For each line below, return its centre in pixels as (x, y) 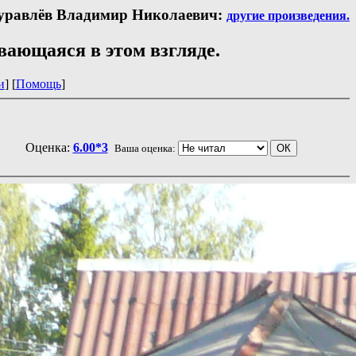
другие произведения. (288, 15)
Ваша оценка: (146, 148)
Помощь (38, 83)
